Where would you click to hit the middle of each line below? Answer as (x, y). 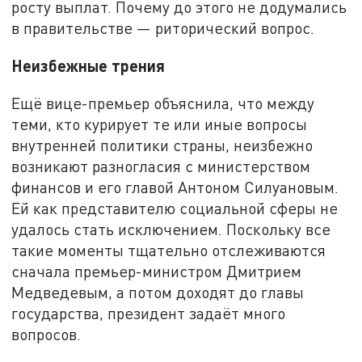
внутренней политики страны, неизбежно (162, 145)
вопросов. (46, 334)
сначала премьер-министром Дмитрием (157, 271)
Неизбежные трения (88, 65)
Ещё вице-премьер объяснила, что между (163, 103)
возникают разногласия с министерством (161, 166)
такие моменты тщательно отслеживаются (169, 250)
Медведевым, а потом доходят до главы (158, 292)
